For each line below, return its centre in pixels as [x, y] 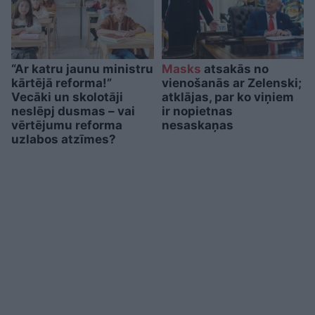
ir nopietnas [197, 111]
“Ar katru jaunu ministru [82, 69]
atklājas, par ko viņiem [227, 97]
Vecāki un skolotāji [67, 97]
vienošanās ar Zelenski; [231, 83]
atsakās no [234, 69]
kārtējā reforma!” [62, 83]
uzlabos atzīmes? [64, 139]
